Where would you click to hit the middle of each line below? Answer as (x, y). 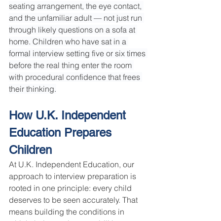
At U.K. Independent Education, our (73, 165)
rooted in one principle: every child (71, 188)
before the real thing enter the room (71, 65)
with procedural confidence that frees (75, 77)
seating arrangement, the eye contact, (76, 6)
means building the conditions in (68, 212)
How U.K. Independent (69, 115)
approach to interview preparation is (74, 176)
